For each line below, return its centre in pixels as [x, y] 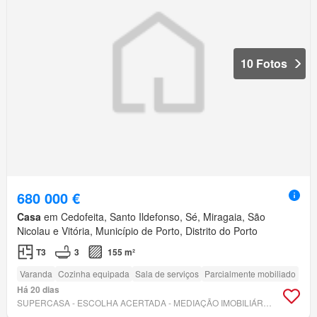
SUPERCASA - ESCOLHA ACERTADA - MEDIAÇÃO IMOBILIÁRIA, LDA [267, 302]
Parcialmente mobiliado [250, 273]
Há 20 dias [38, 289]
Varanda [36, 273]
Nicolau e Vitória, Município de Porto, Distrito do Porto [137, 230]
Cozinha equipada [94, 273]
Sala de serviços [167, 273]
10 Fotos [264, 63]
